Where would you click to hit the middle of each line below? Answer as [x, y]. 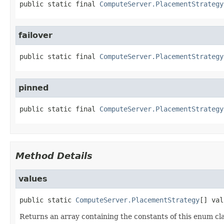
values [33, 178]
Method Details [54, 155]
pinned [33, 87]
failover [35, 35]
